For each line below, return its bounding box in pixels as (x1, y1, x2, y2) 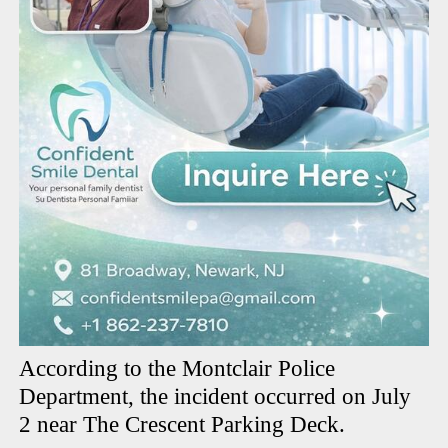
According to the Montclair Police (19, 356, 336, 382)
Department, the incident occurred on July (19, 384, 412, 410)
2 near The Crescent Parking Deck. (19, 412, 352, 438)
